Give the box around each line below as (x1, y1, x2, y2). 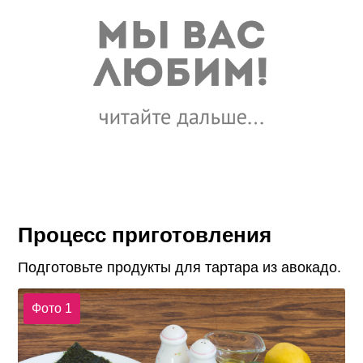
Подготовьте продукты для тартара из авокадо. (18, 258, 342, 275)
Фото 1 (31, 301, 72, 316)
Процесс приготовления (18, 223, 272, 246)
